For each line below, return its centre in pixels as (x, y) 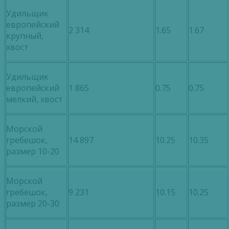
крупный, (25, 36)
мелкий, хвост (35, 99)
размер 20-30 (33, 204)
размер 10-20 (33, 152)
